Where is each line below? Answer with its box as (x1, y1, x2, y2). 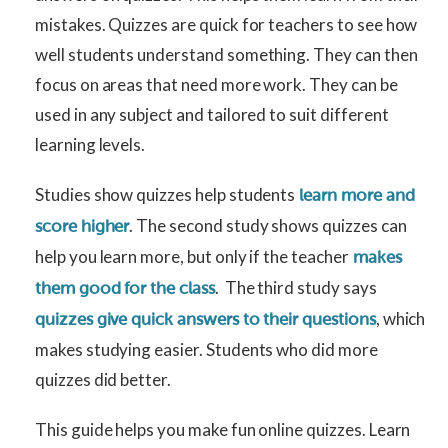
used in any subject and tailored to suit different (35, 104, 389, 126)
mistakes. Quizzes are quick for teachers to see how (35, 14, 418, 36)
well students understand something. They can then (35, 44, 418, 66)
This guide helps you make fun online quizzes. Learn (35, 419, 411, 441)
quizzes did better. (35, 369, 172, 391)
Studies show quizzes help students (35, 184, 296, 206)
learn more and (295, 186, 415, 206)
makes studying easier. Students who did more (35, 339, 378, 361)
